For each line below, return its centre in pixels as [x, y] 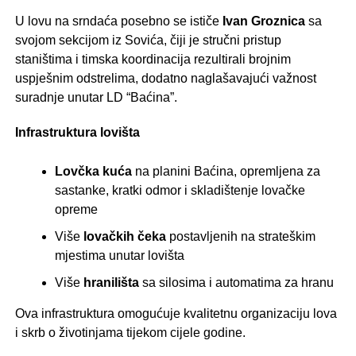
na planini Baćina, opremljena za [226, 171]
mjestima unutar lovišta [119, 255]
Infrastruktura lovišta [77, 132]
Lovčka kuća [93, 171]
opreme [76, 209]
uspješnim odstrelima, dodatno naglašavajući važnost [165, 78]
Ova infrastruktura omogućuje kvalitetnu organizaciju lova [176, 313]
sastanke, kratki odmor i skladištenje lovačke [180, 190]
